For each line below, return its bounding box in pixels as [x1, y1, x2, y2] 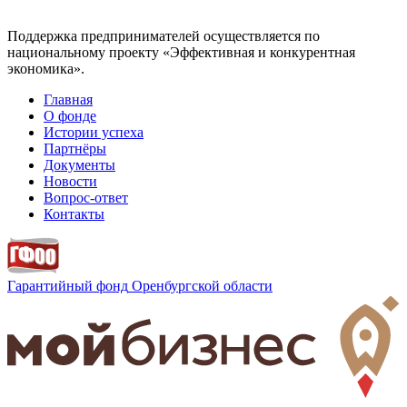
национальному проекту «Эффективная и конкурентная [7, 44, 355, 60]
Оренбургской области [132, 277, 273, 293]
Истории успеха [44, 124, 144, 140]
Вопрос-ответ [44, 189, 128, 205]
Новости [44, 173, 97, 189]
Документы [44, 156, 115, 173]
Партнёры [44, 140, 106, 156]
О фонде [44, 107, 96, 124]
